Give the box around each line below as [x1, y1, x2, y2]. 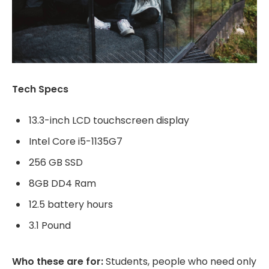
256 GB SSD [29, 156, 83, 170]
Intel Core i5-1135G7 [29, 134, 122, 149]
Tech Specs [12, 82, 68, 96]
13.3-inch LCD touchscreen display [29, 113, 189, 128]
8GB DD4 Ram [29, 177, 96, 191]
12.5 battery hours [29, 198, 113, 212]
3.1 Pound [29, 219, 71, 233]
